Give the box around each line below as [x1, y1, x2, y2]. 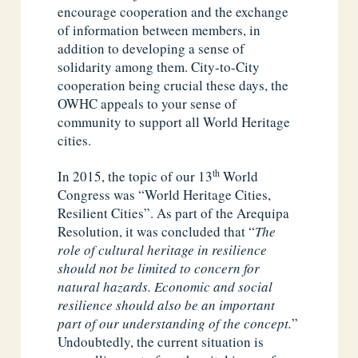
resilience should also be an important [58, 295, 276, 314]
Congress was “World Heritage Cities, [58, 185, 272, 204]
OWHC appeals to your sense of [58, 94, 237, 113]
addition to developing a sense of [58, 39, 245, 58]
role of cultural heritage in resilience [58, 240, 268, 259]
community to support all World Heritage [58, 113, 291, 132]
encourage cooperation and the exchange [58, 2, 289, 22]
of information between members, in [58, 21, 261, 40]
